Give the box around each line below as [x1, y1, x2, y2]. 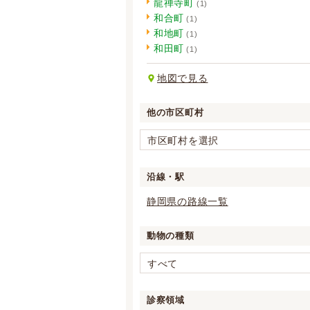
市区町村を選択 [147, 135, 219, 146]
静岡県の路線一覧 [147, 196, 228, 207]
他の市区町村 [147, 107, 204, 118]
